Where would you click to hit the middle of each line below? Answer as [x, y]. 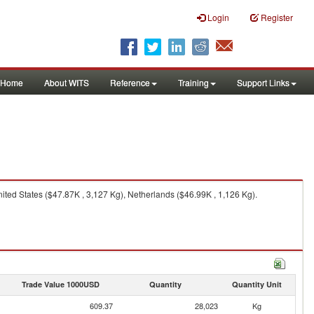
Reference [130, 82]
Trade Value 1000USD [60, 284]
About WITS [67, 82]
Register [277, 17]
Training [193, 82]
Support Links [263, 82]
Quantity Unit [257, 284]
